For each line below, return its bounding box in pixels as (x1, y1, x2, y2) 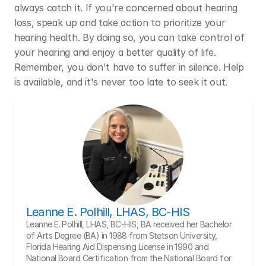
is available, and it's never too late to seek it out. (14, 76, 228, 88)
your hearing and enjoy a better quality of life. (14, 46, 216, 58)
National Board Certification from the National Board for (26, 253, 232, 263)
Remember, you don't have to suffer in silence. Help (14, 61, 244, 73)
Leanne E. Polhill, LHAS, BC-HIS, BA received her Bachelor (26, 219, 232, 229)
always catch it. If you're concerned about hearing (14, 2, 237, 14)
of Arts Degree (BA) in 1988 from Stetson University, (26, 230, 217, 240)
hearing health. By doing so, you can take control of (14, 31, 245, 43)
